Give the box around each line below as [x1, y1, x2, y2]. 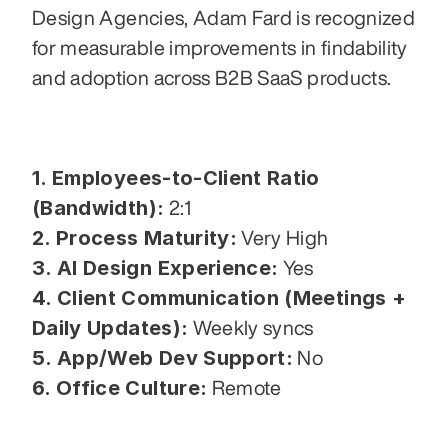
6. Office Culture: [32, 375, 208, 400]
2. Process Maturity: [32, 225, 237, 250]
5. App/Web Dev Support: [32, 345, 294, 370]
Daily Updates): [32, 315, 189, 340]
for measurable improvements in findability [32, 36, 408, 58]
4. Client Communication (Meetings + [32, 285, 407, 310]
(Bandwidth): [32, 195, 165, 220]
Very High [237, 226, 329, 248]
